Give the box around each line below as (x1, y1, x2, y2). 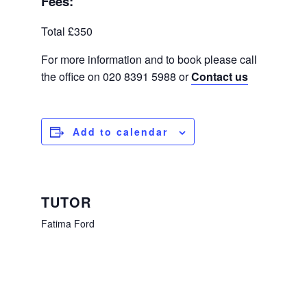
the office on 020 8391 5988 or (41, 69, 191, 84)
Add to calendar (73, 125, 168, 138)
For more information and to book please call (41, 51, 257, 67)
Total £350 (41, 23, 93, 39)
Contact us (191, 69, 248, 84)
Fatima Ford (41, 217, 95, 230)
